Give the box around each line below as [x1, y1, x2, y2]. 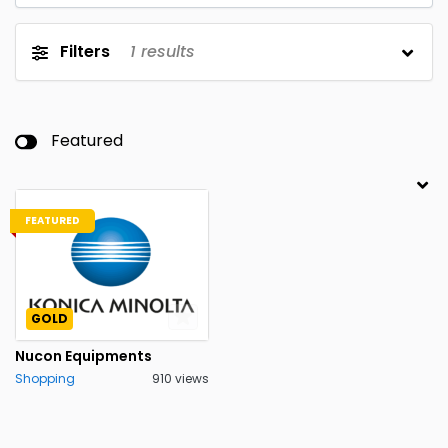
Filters [60, 40, 110, 63]
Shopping [15, 369, 75, 387]
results [136, 40, 195, 63]
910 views [152, 369, 209, 387]
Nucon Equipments [15, 345, 152, 366]
